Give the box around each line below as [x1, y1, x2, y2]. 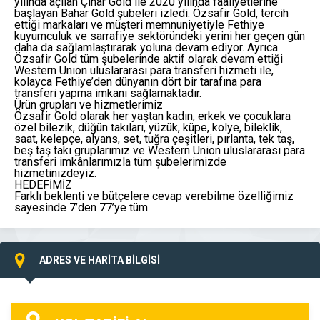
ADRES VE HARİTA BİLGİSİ [39, 254, 160, 266]
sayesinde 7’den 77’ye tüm [14, 200, 148, 214]
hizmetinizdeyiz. [14, 166, 96, 180]
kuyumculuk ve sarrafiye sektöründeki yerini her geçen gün [14, 29, 305, 43]
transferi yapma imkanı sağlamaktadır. [14, 86, 201, 100]
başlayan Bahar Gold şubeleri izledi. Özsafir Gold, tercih [14, 6, 289, 20]
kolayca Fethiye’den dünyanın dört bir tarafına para [14, 74, 261, 89]
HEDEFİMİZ [14, 177, 72, 191]
